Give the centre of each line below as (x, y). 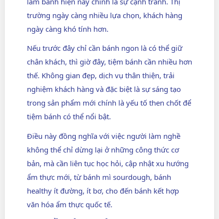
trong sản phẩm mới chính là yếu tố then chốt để (109, 103)
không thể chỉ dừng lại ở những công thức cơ (103, 149)
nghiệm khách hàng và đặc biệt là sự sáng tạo (104, 89)
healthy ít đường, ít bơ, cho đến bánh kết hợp (103, 190)
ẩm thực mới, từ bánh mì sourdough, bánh (99, 177)
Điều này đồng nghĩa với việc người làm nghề (104, 136)
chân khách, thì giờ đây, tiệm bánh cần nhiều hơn (109, 62)
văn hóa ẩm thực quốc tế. (70, 204)
